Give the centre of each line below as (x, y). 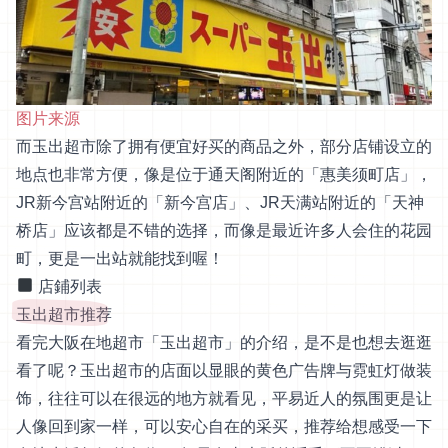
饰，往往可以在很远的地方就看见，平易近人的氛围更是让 (224, 398)
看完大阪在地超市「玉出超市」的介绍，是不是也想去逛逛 (224, 342)
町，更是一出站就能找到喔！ (120, 258)
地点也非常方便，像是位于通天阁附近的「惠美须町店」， (224, 174)
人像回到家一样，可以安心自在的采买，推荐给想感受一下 (224, 426)
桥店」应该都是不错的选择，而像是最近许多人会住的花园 (224, 230)
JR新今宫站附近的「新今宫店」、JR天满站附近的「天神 (220, 202)
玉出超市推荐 (64, 314)
